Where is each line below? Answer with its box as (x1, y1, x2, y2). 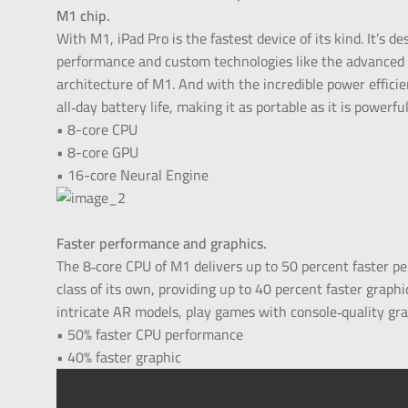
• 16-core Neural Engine (56, 161, 209, 189)
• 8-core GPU (56, 138, 139, 167)
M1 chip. (56, 2, 111, 30)
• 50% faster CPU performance (56, 321, 244, 349)
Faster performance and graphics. (56, 229, 268, 258)
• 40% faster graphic (56, 343, 182, 372)
